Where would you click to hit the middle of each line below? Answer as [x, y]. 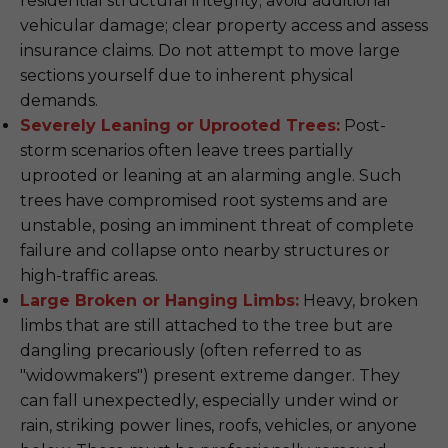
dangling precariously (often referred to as [190, 350]
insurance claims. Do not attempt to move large [210, 50]
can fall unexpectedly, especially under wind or [209, 400]
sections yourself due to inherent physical [187, 75]
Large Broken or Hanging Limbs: [159, 300]
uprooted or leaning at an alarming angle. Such [210, 175]
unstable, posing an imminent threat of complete [217, 225]
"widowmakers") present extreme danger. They [210, 375]
